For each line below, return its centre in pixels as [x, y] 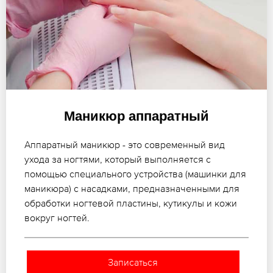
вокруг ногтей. [57, 217]
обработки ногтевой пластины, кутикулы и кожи [131, 203]
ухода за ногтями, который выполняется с [118, 159]
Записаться [133, 262]
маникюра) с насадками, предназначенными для [132, 188]
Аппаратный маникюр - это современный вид [125, 144]
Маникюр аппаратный [136, 116]
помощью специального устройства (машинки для [135, 173]
